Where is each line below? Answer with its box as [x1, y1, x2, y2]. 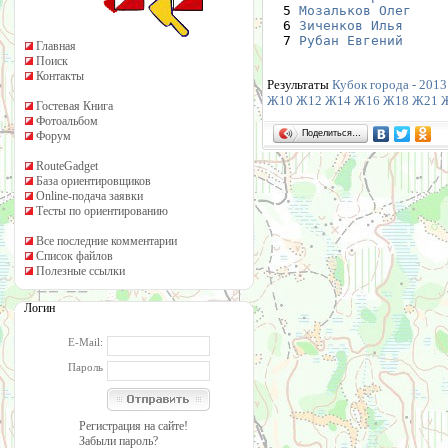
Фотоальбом [36, 114, 98, 128]
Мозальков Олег [299, 3, 411, 18]
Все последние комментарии [36, 234, 177, 248]
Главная [36, 39, 76, 53]
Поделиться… [302, 127, 361, 138]
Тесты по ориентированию [36, 204, 168, 218]
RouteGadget [36, 159, 98, 173]
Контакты [36, 69, 84, 83]
